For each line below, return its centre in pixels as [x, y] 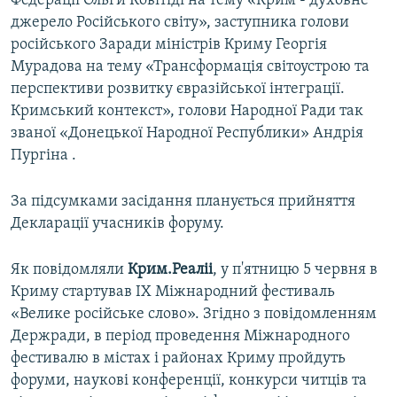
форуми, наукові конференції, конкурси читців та [189, 381]
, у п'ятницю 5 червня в [295, 270]
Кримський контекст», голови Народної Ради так [187, 112]
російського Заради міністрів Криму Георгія [169, 45]
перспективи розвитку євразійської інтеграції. [178, 90]
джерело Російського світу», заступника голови [180, 23]
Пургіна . [43, 156]
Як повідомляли [69, 270]
